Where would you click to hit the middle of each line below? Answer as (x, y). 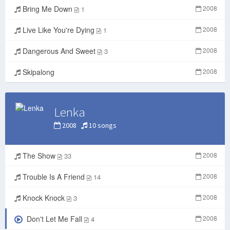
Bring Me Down (47, 9)
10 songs (102, 126)
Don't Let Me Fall (53, 219)
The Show (39, 156)
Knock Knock (44, 198)
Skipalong (37, 72)
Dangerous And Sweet (59, 51)
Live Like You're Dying (59, 30)
